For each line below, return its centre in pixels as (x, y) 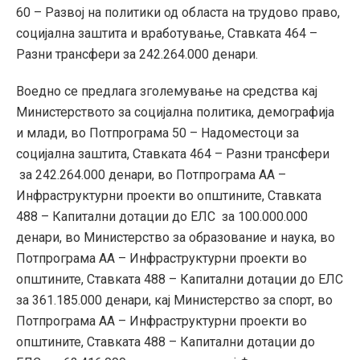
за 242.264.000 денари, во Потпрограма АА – (151, 175)
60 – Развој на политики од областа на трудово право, (178, 13)
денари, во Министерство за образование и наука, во (176, 238)
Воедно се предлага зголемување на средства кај (167, 92)
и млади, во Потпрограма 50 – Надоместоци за (157, 133)
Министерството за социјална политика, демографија (175, 112)
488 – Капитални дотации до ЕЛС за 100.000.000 (162, 217)
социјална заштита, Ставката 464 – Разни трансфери (173, 154)
